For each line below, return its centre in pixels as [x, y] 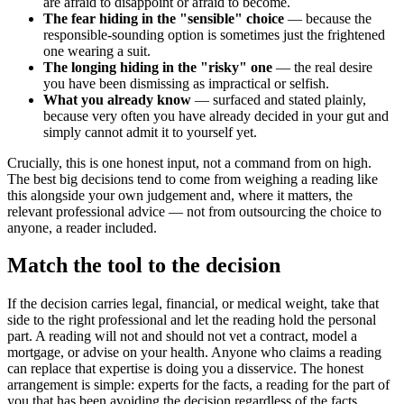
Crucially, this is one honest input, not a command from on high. [189, 162]
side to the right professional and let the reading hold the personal [192, 320]
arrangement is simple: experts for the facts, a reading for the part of [198, 385]
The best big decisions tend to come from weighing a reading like [193, 179]
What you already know [117, 99]
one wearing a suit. [97, 50]
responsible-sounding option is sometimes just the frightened [214, 34]
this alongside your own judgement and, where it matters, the [180, 195]
